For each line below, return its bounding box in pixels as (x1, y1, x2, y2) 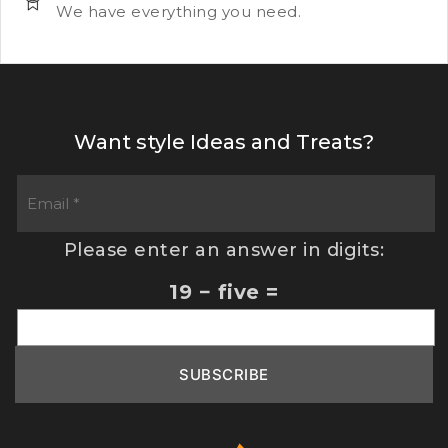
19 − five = (169, 280, 279, 305)
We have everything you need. (56, 2, 301, 22)
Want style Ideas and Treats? (74, 130, 374, 155)
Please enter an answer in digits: (63, 239, 385, 262)
